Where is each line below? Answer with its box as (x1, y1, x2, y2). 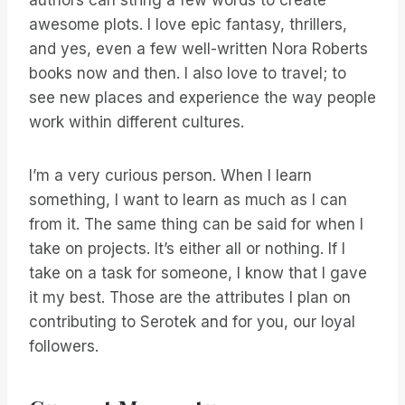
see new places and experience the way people (29, 89, 376, 108)
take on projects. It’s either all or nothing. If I (29, 240, 345, 259)
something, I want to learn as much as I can (29, 191, 347, 210)
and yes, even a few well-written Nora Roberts (29, 40, 368, 59)
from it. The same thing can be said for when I (29, 215, 363, 234)
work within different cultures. (29, 113, 244, 132)
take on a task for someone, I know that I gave (29, 264, 367, 283)
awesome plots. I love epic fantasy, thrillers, (29, 15, 347, 34)
